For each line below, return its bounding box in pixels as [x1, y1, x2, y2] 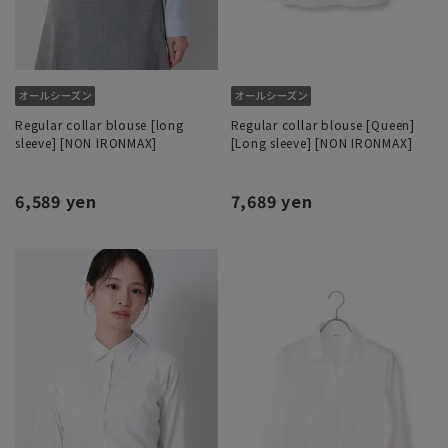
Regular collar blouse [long [15, 116, 184, 134]
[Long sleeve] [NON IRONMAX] [230, 134, 413, 152]
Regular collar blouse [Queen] [230, 116, 415, 134]
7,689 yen [230, 189, 313, 214]
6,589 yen [15, 189, 97, 214]
